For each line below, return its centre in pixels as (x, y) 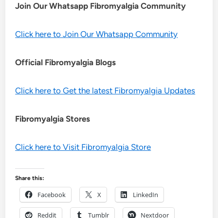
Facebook (52, 194)
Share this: (30, 178)
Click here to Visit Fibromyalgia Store (83, 147)
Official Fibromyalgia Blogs (66, 62)
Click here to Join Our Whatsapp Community (97, 34)
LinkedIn (146, 194)
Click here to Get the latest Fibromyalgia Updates (105, 90)
